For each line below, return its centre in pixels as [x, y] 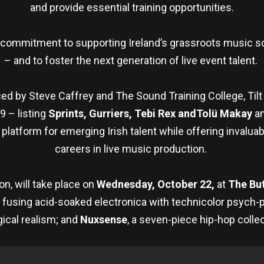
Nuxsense [103, 219]
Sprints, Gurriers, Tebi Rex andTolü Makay [150, 113]
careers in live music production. [132, 148]
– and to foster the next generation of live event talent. [132, 60]
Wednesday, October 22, [156, 184]
